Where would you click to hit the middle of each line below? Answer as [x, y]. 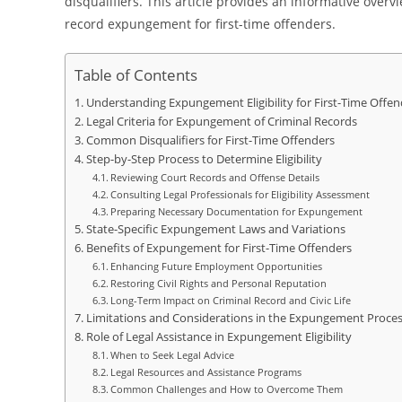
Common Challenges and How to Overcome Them [227, 389]
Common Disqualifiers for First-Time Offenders [210, 140]
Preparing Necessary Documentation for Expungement [237, 211]
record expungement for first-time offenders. [200, 24]
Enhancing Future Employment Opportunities [217, 266]
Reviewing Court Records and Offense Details [215, 177]
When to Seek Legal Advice [173, 355]
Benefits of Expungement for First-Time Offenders [218, 248]
